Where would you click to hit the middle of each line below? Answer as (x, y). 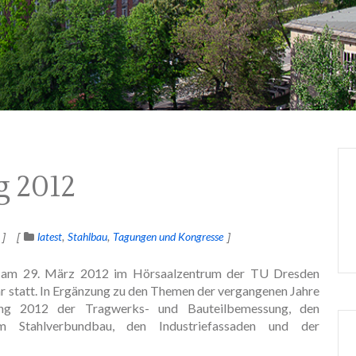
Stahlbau (87, 236)
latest (50, 236)
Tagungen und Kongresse (168, 236)
